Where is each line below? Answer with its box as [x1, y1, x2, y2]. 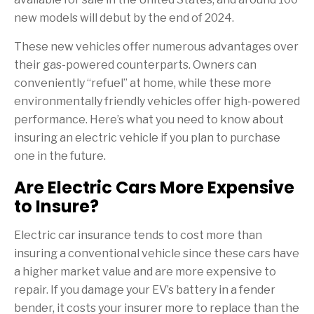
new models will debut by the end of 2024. [14, 11, 234, 25]
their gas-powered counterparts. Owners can [14, 57, 257, 71]
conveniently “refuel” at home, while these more [14, 76, 271, 90]
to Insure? [14, 194, 99, 218]
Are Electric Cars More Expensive [14, 175, 294, 199]
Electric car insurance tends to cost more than [14, 228, 262, 242]
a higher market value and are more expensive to [14, 264, 276, 278]
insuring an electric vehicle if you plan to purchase [14, 130, 280, 144]
